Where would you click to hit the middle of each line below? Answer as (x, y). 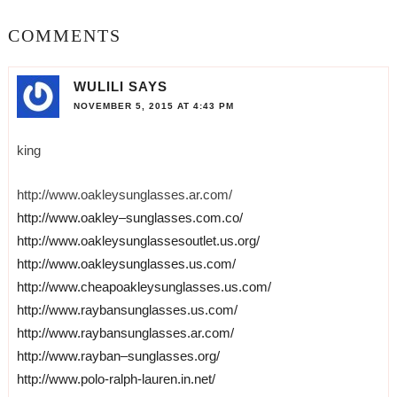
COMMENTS (64, 36)
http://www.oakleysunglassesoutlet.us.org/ (138, 240)
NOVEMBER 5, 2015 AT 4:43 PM (153, 105)
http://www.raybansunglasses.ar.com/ (125, 332)
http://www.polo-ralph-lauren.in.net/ (116, 378)
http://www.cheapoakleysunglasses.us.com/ (144, 286)
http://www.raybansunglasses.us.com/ (127, 309)
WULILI (98, 86)
